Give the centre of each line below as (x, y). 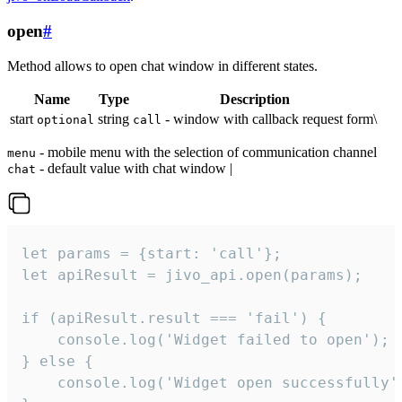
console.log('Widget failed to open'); (205, 339)
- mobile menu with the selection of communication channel (206, 152)
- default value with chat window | (134, 168)
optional (66, 119)
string (114, 118)
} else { (57, 361)
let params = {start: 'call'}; (152, 253)
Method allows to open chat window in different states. (162, 66)
